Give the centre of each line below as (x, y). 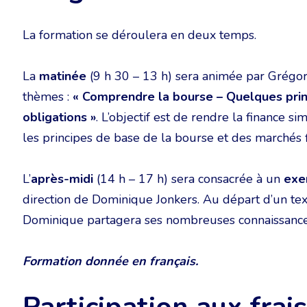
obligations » (59, 117)
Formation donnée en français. (110, 261)
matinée (63, 76)
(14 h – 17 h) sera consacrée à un (188, 179)
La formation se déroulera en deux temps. (139, 35)
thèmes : (48, 97)
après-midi (62, 179)
